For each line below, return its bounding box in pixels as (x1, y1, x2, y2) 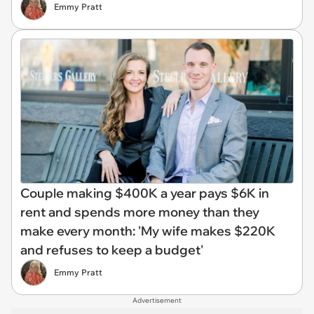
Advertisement (132, 295, 182, 305)
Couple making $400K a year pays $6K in (20, 184, 269, 201)
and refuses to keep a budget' (20, 241, 203, 258)
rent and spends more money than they (20, 203, 259, 220)
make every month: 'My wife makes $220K (20, 222, 275, 239)
